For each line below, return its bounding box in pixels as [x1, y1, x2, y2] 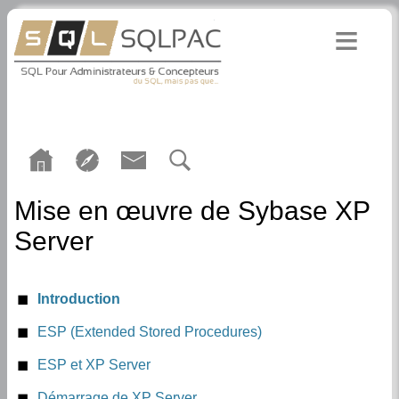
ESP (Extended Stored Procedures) [37, 324, 262, 339]
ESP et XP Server [37, 357, 151, 372]
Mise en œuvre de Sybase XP [14, 196, 370, 225]
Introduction [37, 291, 120, 306]
